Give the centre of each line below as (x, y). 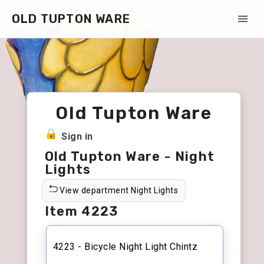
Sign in (77, 136)
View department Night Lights (118, 190)
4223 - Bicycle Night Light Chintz (125, 247)
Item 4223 (81, 211)
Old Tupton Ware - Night (130, 156)
